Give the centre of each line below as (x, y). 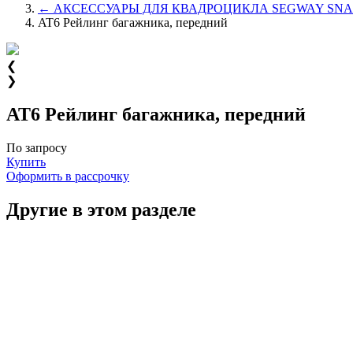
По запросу (37, 147)
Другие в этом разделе (101, 209)
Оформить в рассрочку (68, 176)
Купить (26, 162)
